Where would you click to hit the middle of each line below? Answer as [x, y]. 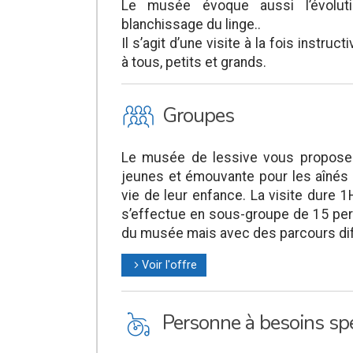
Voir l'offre [169, 266]
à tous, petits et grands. [194, 63]
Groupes [198, 115]
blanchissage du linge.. [191, 25]
